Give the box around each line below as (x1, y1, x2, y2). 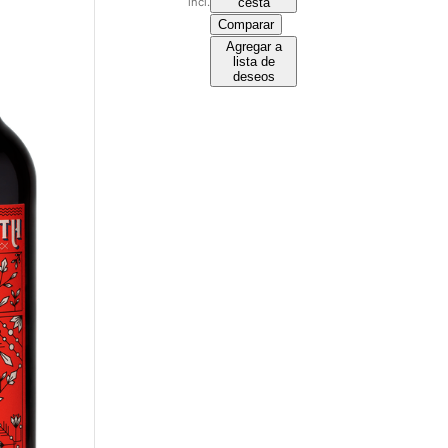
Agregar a (225, 38, 282, 54)
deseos (232, 68, 275, 84)
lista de (232, 53, 275, 69)
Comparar (218, 16, 275, 32)
